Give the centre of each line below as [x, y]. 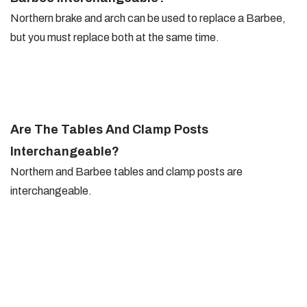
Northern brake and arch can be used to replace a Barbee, [148, 18]
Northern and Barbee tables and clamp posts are [126, 171]
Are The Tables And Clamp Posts [109, 129]
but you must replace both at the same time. [115, 37]
